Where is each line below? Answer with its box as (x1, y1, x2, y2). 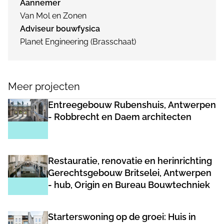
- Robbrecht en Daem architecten (48, 111, 191, 122)
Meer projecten (8, 80, 80, 92)
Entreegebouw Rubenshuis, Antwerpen (48, 99, 216, 110)
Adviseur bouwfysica (20, 24, 100, 33)
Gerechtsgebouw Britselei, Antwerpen (48, 167, 211, 178)
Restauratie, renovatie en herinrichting (48, 155, 212, 166)
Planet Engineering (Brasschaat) (20, 37, 136, 46)
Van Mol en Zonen (20, 11, 86, 20)
